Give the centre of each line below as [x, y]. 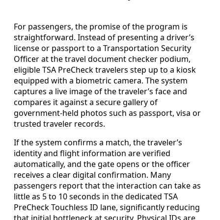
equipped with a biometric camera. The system [101, 80]
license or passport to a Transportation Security [102, 48]
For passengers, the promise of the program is [101, 26]
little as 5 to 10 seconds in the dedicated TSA [96, 196]
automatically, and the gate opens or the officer [102, 164]
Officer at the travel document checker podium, [102, 59]
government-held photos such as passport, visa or [107, 113]
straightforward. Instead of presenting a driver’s [104, 37]
